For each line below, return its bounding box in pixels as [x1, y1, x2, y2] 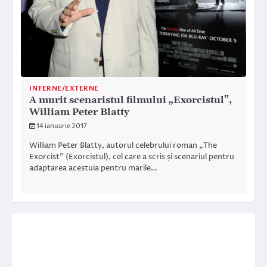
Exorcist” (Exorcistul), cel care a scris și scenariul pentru [29, 151, 234, 162]
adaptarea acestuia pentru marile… [29, 162, 157, 173]
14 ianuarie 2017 [36, 121, 87, 131]
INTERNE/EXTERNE [29, 83, 99, 93]
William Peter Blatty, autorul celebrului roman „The [29, 139, 217, 151]
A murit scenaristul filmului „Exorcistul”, [29, 94, 232, 106]
